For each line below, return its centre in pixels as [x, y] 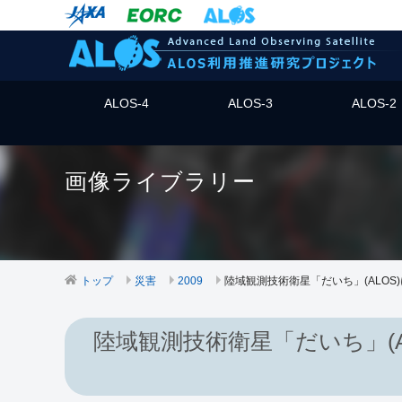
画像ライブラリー [160, 181]
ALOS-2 [374, 103]
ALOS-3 [250, 103]
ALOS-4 [127, 103]
